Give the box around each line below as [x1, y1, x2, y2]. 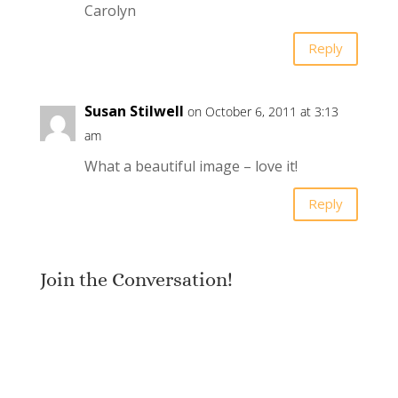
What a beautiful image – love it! [84, 155, 298, 176]
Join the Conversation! [39, 267, 233, 291]
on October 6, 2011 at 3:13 [187, 102, 338, 120]
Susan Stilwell [84, 100, 184, 121]
